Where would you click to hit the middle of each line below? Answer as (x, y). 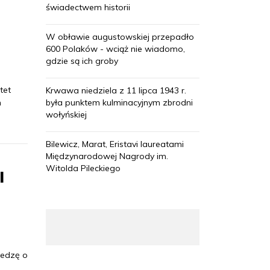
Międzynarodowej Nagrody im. (107, 156)
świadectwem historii (88, 8)
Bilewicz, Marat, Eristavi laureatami (115, 144)
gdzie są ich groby (82, 61)
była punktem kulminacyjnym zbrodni (119, 103)
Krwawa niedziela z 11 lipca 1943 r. (116, 91)
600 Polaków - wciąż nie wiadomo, (115, 49)
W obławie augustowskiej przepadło (120, 37)
